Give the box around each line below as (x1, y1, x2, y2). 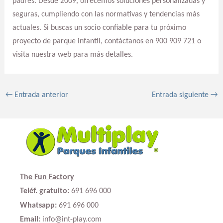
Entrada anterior (12, 91, 68, 100)
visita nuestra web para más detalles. (12, 51, 133, 59)
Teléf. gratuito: (20, 187, 69, 196)
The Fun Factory (20, 173, 74, 181)
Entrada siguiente (152, 91, 211, 100)
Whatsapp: (20, 201, 57, 210)
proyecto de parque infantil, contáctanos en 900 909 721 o (12, 37, 201, 46)
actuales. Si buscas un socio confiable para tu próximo (12, 24, 186, 32)
